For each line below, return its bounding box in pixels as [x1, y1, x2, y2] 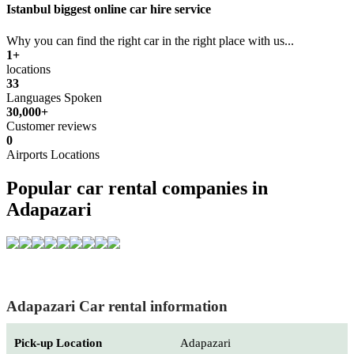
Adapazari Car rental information [6, 297, 228, 314]
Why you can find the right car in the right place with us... [6, 33, 294, 47]
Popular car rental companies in [6, 177, 268, 198]
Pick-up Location [14, 336, 102, 349]
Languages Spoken [6, 90, 102, 104]
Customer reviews [6, 119, 96, 133]
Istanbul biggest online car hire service [6, 2, 211, 17]
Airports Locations [6, 147, 100, 161]
